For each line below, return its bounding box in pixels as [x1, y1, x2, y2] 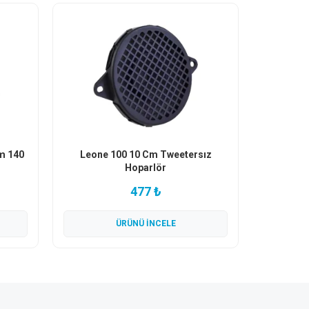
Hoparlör [125, 162, 166, 173]
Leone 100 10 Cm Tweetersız [79, 149, 212, 160]
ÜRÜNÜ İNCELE [115, 219, 176, 228]
